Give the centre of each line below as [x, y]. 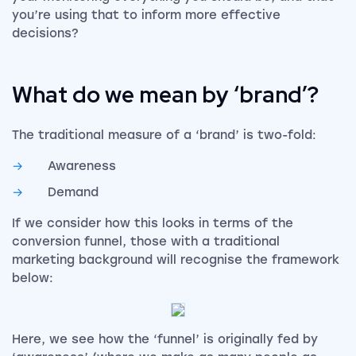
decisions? [45, 34]
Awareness [82, 166]
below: [33, 279]
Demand [73, 193]
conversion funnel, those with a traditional [146, 242]
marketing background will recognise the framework [176, 260]
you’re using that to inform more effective [146, 15]
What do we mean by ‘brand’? [165, 95]
